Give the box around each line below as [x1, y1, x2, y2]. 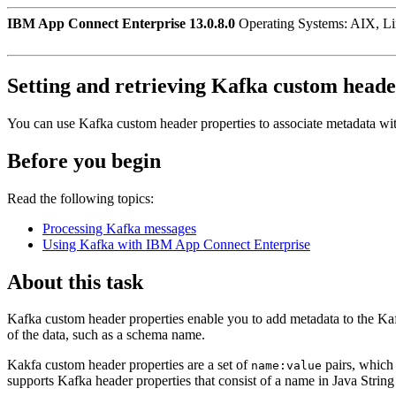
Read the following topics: [7, 190, 154, 206]
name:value [251, 359, 322, 373]
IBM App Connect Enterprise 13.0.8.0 [7, 16, 235, 31]
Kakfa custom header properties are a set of [7, 357, 251, 373]
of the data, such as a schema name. [7, 327, 205, 343]
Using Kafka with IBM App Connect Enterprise [42, 236, 310, 252]
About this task [7, 270, 143, 293]
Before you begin [7, 148, 161, 172]
